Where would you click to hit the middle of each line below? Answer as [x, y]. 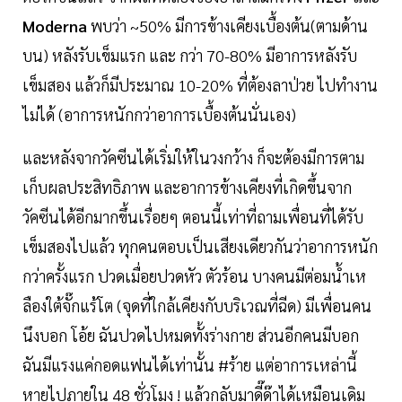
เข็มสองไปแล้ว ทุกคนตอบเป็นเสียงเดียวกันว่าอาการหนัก [200, 246]
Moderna [55, 25]
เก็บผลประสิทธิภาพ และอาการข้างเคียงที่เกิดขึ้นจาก [187, 187]
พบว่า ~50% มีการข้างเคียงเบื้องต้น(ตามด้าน [227, 25]
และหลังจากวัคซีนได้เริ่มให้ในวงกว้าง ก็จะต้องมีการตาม [193, 157]
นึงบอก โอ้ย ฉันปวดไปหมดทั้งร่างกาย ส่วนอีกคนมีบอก [191, 335]
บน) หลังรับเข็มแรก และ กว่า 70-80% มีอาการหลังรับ [190, 55]
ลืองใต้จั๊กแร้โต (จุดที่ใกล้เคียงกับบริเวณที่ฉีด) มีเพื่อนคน [197, 305]
